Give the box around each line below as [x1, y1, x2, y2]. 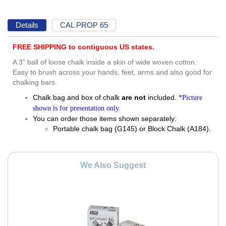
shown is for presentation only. [33, 104, 121, 112]
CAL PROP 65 [60, 20, 108, 29]
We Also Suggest [80, 161, 146, 170]
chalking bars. [13, 78, 57, 87]
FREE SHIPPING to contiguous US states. [13, 43, 154, 51]
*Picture [177, 94, 202, 102]
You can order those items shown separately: [33, 115, 177, 123]
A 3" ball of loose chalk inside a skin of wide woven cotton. [13, 58, 197, 67]
